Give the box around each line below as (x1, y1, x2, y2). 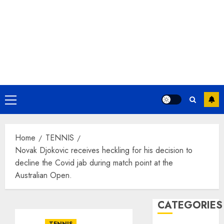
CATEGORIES (157, 198, 223, 212)
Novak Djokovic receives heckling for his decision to (15, 144, 192, 156)
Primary (10, 95, 35, 106)
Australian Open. (15, 169, 72, 181)
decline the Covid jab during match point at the (15, 157, 173, 168)
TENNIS (45, 132, 74, 143)
